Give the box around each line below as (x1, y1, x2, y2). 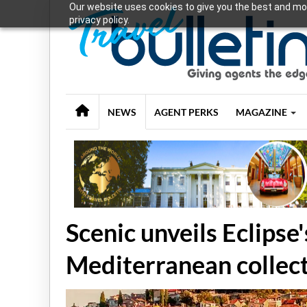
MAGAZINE (235, 106, 289, 118)
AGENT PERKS (154, 106, 219, 118)
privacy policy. (69, 14, 130, 25)
